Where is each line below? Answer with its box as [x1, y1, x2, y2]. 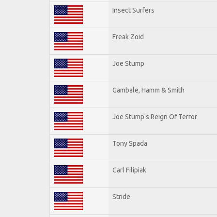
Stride [112, 192, 130, 201]
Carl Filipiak [112, 166, 146, 174]
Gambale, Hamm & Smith [112, 86, 185, 94]
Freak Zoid [112, 32, 144, 41]
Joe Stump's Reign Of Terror [112, 112, 197, 121]
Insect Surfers [112, 6, 155, 14]
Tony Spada [112, 139, 147, 147]
